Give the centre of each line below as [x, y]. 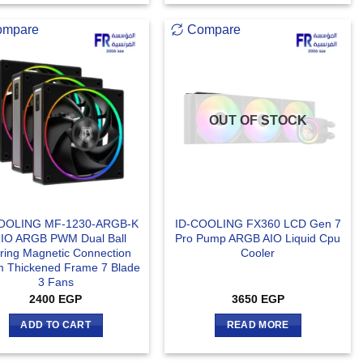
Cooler [258, 253]
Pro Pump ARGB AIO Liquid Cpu [258, 239]
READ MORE [258, 325]
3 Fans [56, 282]
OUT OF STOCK [258, 121]
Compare [214, 30]
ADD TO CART [56, 325]
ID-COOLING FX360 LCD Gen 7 [258, 224]
